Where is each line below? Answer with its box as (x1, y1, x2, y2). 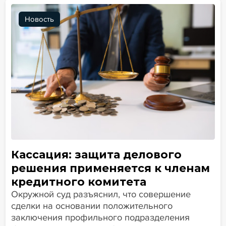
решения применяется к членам (11, 161, 210, 175)
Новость (24, 15, 54, 24)
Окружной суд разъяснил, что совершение (11, 189, 191, 200)
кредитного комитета (11, 175, 146, 189)
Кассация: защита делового (11, 148, 182, 161)
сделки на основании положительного (11, 200, 173, 212)
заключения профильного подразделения (11, 212, 190, 223)
